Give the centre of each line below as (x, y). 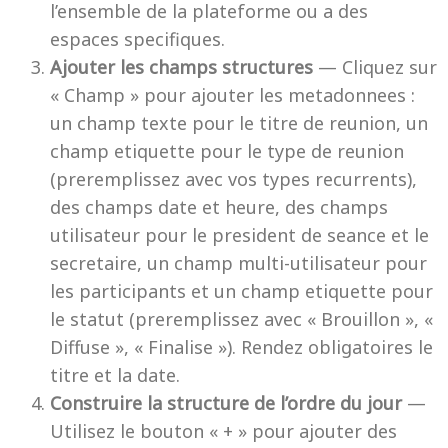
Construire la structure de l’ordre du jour (226, 403)
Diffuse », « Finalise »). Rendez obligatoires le (241, 347)
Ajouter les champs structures (181, 67)
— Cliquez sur (375, 67)
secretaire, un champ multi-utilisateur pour (238, 263)
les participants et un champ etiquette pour (241, 291)
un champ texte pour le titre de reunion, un (239, 123)
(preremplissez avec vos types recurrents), (233, 179)
